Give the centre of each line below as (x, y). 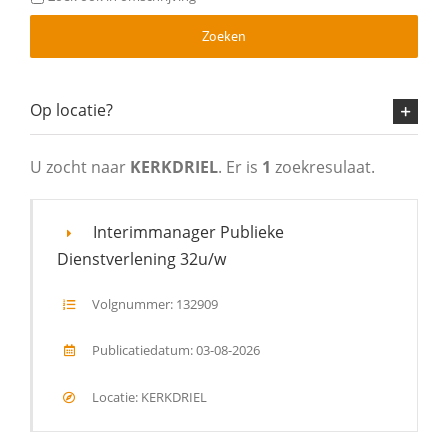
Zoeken (224, 35)
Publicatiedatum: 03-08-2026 (174, 350)
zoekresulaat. (322, 167)
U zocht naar (79, 167)
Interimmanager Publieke (188, 232)
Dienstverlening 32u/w (141, 258)
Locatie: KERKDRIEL (147, 396)
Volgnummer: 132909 (153, 303)
